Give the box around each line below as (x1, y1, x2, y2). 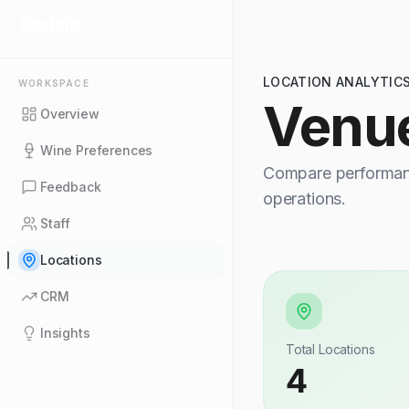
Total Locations (286, 341, 375, 357)
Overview (40, 106, 100, 121)
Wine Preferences (40, 142, 153, 158)
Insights (40, 325, 90, 341)
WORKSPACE (18, 78, 89, 89)
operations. (263, 189, 347, 208)
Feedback (40, 179, 101, 194)
